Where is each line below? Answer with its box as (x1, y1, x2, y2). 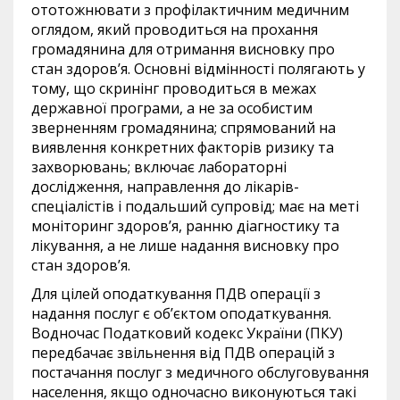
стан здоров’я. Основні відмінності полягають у (31, 59, 365, 79)
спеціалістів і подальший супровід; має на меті (31, 196, 359, 217)
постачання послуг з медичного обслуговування (31, 362, 369, 383)
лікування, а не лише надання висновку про (31, 236, 339, 256)
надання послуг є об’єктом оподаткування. (31, 304, 331, 324)
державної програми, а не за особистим (31, 98, 312, 119)
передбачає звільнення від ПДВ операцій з (31, 343, 335, 363)
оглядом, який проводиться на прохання (31, 20, 318, 40)
